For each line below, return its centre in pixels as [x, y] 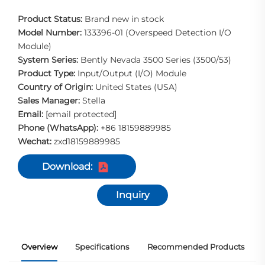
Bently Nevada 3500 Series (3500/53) [156, 60]
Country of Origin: [56, 87]
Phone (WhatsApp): [59, 128]
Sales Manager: [49, 101]
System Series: [49, 60]
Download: [67, 167]
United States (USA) [136, 87]
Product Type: [48, 74]
